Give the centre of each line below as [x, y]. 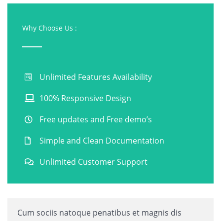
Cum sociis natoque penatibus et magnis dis [99, 213]
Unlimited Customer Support [93, 162]
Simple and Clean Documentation [102, 141]
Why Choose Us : [50, 28]
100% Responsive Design [85, 98]
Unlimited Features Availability [96, 77]
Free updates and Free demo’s [96, 120]
